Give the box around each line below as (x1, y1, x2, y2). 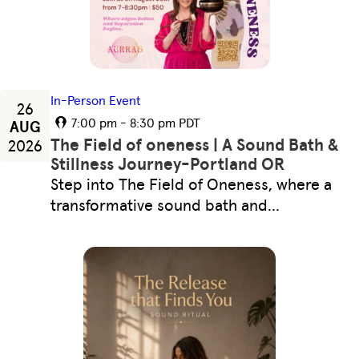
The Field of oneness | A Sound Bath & (50, 132, 339, 157)
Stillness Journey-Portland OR (50, 151, 285, 176)
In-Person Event (50, 91, 142, 110)
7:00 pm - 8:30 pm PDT (71, 113, 201, 132)
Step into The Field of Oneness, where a (50, 171, 333, 196)
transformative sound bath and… (50, 192, 280, 216)
